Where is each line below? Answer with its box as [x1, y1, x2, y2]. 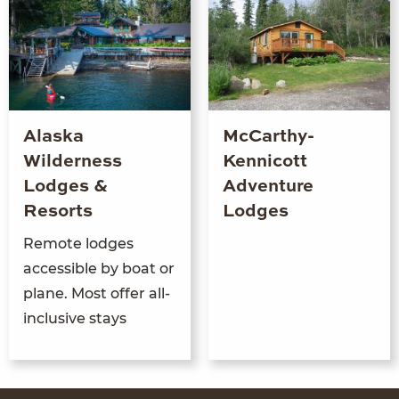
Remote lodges [23, 234, 134, 252]
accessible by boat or [23, 259, 175, 277]
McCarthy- [223, 127, 314, 146]
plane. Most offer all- [23, 284, 170, 302]
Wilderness [23, 152, 122, 171]
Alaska [23, 127, 84, 146]
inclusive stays [23, 309, 126, 327]
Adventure [223, 177, 313, 196]
